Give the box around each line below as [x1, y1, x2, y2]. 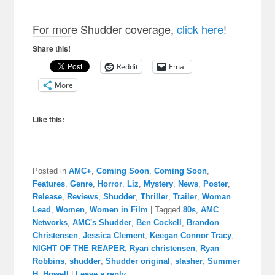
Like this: [33, 113, 65, 125]
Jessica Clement [83, 230, 145, 240]
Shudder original [106, 256, 171, 266]
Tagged [155, 204, 181, 214]
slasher [175, 256, 203, 266]
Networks [33, 217, 68, 227]
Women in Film [90, 204, 149, 214]
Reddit [117, 61, 139, 72]
